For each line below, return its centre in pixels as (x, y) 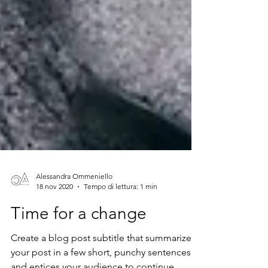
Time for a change (79, 256)
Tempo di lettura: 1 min (121, 229)
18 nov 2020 (54, 229)
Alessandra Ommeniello (74, 219)
